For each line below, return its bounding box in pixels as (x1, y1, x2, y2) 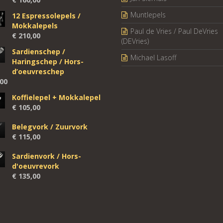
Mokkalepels (12, 20, 58, 30)
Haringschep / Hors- (12, 56, 84, 66)
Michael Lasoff (130, 52, 176, 62)
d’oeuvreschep (12, 66, 64, 76)
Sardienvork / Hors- (12, 151, 81, 161)
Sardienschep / (12, 46, 65, 56)
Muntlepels (130, 9, 166, 19)
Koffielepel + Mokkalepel (12, 92, 101, 102)
